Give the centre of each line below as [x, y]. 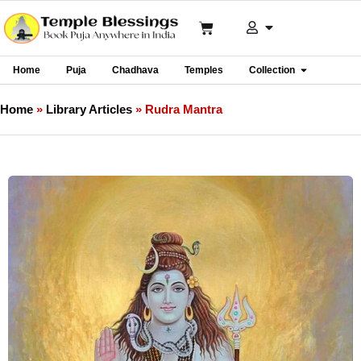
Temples [204, 70]
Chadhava [135, 70]
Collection [272, 70]
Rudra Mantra [184, 109]
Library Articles [89, 109]
